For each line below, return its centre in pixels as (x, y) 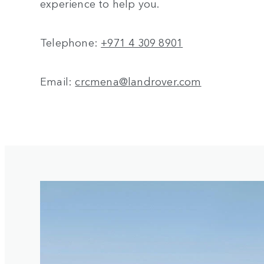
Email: (58, 81)
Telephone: (71, 42)
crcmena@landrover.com (138, 81)
